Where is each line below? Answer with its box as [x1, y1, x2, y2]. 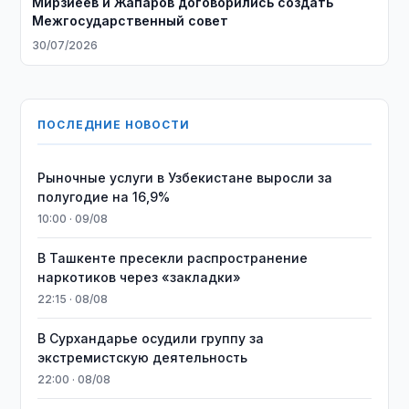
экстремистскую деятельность [37, 350, 248, 365]
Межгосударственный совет [32, 13, 229, 28]
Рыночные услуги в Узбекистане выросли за [37, 170, 333, 185]
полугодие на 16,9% [37, 189, 171, 204]
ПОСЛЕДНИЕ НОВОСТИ [37, 118, 190, 131]
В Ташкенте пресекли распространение [37, 250, 309, 266]
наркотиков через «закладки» [37, 269, 242, 285]
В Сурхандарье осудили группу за [37, 330, 265, 346]
